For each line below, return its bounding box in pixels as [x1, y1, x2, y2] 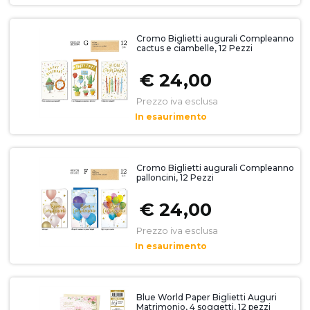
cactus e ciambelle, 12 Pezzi [136, 43, 253, 54]
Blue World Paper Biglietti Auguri [136, 292, 277, 303]
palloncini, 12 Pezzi [136, 172, 214, 183]
